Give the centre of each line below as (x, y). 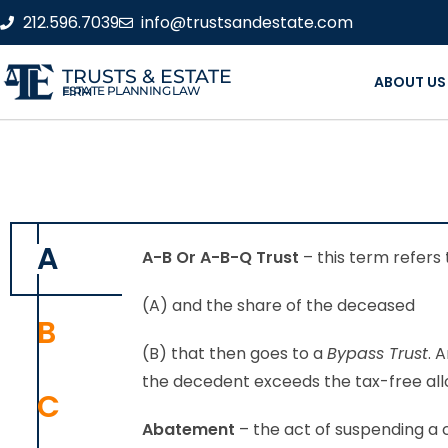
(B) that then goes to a (234, 353)
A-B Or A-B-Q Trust (220, 257)
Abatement (188, 429)
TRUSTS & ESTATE (147, 76)
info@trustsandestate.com (247, 22)
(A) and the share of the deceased (278, 305)
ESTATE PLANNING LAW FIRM (77, 91)
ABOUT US (409, 82)
